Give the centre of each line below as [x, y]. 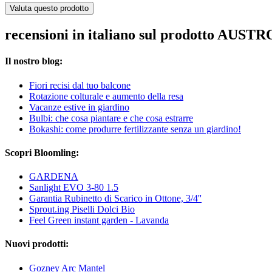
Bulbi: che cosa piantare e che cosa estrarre [111, 118]
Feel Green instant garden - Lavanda [99, 220]
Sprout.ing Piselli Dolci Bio [82, 209]
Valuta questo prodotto [49, 8]
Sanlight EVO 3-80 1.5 [74, 188]
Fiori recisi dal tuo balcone [80, 85]
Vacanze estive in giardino [79, 107]
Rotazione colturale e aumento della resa [106, 96]
